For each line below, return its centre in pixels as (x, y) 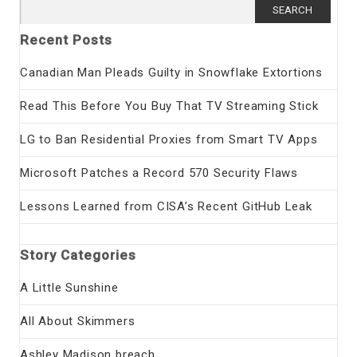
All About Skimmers (78, 322)
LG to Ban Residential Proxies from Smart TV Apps (169, 140)
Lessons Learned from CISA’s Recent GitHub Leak (166, 207)
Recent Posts (66, 40)
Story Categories (78, 255)
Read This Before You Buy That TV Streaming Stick (169, 106)
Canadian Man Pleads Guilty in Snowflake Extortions (171, 73)
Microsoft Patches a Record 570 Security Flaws (159, 173)
